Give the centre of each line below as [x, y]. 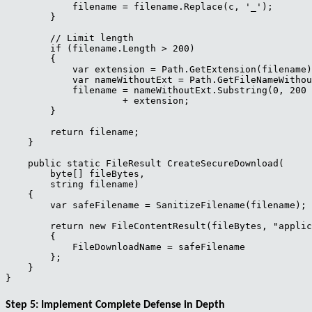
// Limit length [70, 38]
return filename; [72, 132]
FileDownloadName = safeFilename [125, 247]
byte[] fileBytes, [75, 173]
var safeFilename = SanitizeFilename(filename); [156, 205]
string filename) [72, 184]
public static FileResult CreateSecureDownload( [145, 163]
